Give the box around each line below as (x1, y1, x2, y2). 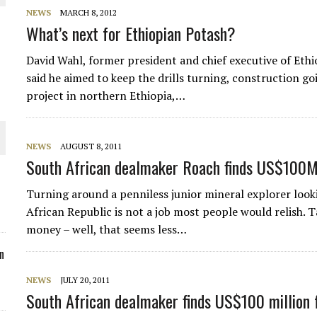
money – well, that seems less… (26, 221, 188, 237)
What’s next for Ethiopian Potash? (26, 21, 236, 46)
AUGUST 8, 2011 (60, 141, 122, 151)
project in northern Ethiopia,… (26, 88, 186, 103)
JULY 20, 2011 (60, 275, 110, 285)
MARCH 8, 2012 (60, 7, 117, 18)
